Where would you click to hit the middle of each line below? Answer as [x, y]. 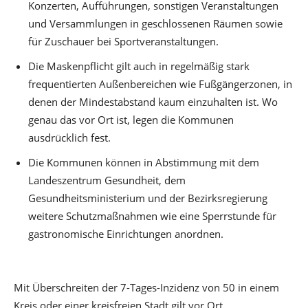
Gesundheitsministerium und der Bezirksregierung [148, 198]
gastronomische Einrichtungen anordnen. [126, 233]
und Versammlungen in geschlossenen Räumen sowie [155, 23]
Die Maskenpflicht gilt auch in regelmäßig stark [139, 66]
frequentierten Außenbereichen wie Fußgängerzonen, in [160, 84]
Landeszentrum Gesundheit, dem [107, 180]
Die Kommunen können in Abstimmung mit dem [144, 162]
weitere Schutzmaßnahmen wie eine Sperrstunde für [152, 216]
